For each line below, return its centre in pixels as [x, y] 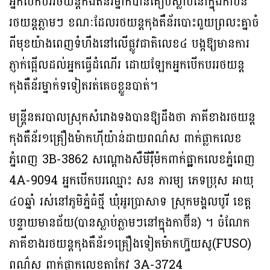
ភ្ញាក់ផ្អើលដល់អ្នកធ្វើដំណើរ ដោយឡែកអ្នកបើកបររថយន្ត [127, 65]
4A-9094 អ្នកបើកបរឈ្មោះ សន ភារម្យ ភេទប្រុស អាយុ [131, 181]
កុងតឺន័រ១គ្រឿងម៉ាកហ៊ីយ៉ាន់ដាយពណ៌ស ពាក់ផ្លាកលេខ [125, 139]
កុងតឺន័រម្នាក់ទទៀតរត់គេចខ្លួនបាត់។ [83, 86]
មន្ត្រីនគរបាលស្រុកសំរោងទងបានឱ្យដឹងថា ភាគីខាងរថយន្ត [132, 118]
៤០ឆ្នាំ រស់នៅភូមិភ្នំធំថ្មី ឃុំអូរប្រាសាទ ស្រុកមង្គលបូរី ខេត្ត [130, 202]
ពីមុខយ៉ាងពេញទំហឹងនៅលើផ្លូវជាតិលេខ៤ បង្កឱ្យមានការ [129, 44]
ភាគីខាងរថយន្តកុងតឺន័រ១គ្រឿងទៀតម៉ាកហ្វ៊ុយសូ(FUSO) [130, 244]
